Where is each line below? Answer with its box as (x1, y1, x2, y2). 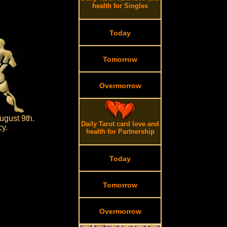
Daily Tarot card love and (81, 120, 160, 128)
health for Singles (92, 2, 148, 10)
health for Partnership (86, 128, 155, 135)
